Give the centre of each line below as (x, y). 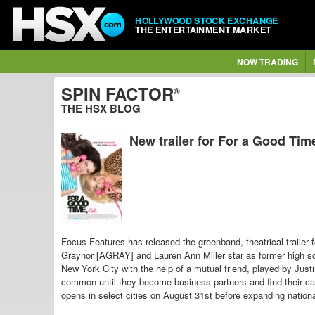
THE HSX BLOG (101, 108)
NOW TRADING (267, 62)
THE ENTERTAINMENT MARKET (203, 29)
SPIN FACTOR (117, 94)
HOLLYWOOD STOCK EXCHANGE (207, 20)
